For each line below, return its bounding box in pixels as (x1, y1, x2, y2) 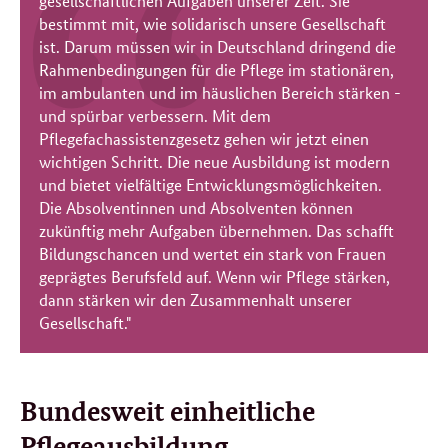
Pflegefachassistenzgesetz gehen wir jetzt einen (39, 128, 370, 150)
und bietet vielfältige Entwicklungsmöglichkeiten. (39, 174, 383, 196)
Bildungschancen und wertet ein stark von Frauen (39, 243, 387, 265)
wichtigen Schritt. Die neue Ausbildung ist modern (39, 151, 391, 173)
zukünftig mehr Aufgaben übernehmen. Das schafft (39, 220, 395, 242)
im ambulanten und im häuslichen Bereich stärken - (39, 82, 402, 104)
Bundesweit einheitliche (20, 392, 315, 429)
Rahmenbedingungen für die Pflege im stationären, (39, 59, 395, 81)
